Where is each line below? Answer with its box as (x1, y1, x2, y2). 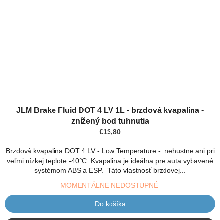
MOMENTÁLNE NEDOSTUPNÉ (60, 181, 160, 189)
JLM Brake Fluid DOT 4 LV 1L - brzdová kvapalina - (16, 106, 204, 114)
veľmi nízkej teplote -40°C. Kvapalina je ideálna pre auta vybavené (7, 156, 213, 165)
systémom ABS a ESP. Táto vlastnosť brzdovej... (34, 166, 186, 174)
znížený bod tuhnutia (71, 116, 149, 125)
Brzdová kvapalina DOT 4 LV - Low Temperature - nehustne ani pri (5, 146, 215, 155)
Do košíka (94, 199, 126, 208)
